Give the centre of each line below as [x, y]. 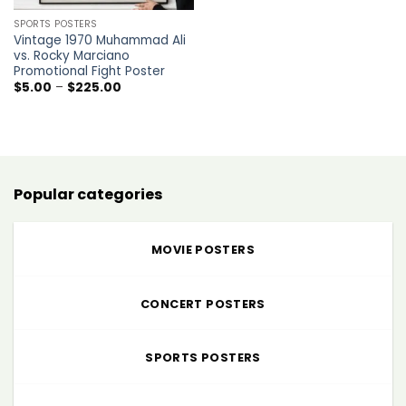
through [144, 122]
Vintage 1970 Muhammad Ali [99, 40]
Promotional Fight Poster [89, 71]
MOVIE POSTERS [203, 249]
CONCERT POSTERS [203, 304]
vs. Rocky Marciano [71, 55]
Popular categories [88, 194]
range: [140, 99]
